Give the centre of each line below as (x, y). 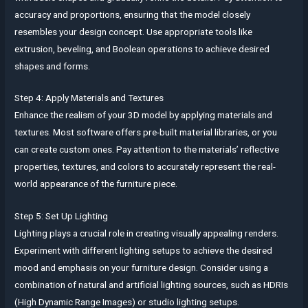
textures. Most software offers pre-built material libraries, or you (146, 132)
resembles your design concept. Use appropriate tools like (134, 31)
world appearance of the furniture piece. (96, 184)
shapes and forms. (53, 66)
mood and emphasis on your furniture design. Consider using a (142, 268)
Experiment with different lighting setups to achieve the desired (144, 251)
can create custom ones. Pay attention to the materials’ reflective (147, 150)
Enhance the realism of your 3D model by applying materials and (144, 115)
